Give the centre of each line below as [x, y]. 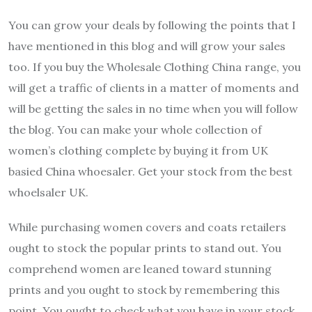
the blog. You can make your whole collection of [135, 129]
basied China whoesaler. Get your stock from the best [150, 171]
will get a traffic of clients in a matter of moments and [154, 87]
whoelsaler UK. [48, 192]
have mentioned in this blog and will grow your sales [147, 46]
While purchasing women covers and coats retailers [147, 227]
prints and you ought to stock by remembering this [144, 289]
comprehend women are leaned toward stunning [140, 268]
